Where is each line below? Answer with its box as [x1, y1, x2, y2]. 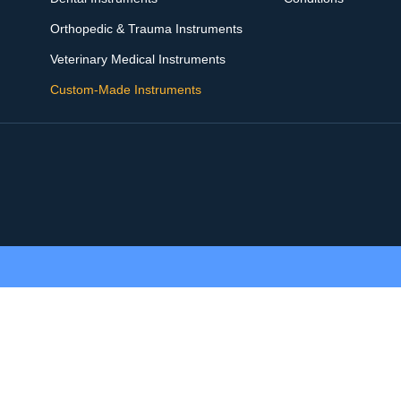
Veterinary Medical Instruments [49, 51, 226, 66]
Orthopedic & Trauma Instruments [49, 21, 243, 36]
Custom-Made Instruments [49, 81, 201, 97]
